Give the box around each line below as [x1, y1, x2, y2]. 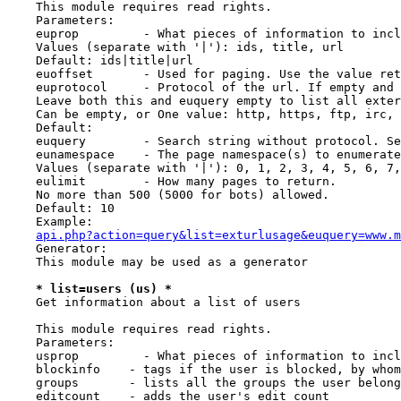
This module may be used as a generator [7, 255, 308, 269]
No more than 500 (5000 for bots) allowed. [7, 188, 329, 201]
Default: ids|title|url [7, 54, 193, 67]
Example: [7, 215, 93, 228]
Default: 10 [7, 201, 115, 215]
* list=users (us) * [36, 282, 172, 295]
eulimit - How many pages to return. [7, 175, 337, 188]
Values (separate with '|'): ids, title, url [7, 40, 344, 54]
